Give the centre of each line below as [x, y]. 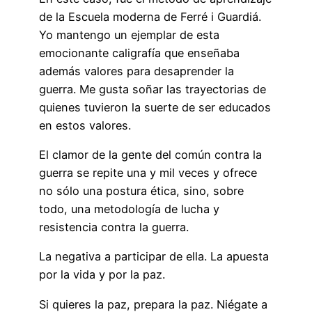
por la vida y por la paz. [102, 275]
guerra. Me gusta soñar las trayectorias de [153, 89]
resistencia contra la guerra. [114, 227]
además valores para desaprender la [136, 71]
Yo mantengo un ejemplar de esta [129, 34]
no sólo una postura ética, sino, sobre [141, 191]
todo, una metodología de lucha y [129, 209]
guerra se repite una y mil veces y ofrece [148, 173]
